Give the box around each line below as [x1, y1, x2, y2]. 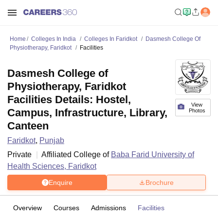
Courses [54, 204, 79, 212]
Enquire [48, 178, 73, 186]
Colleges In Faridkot [84, 36, 137, 42]
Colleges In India [31, 36, 76, 42]
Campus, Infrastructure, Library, [7, 107, 167, 119]
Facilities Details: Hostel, [7, 93, 131, 106]
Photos [188, 108, 205, 113]
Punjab [39, 136, 64, 145]
